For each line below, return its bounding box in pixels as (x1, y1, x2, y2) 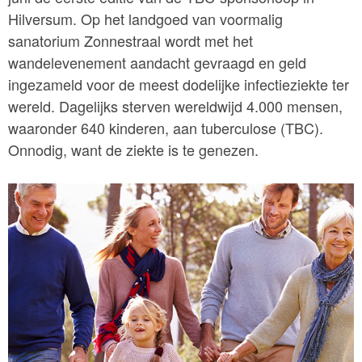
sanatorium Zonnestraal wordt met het (8, 29, 253, 51)
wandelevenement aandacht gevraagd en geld (8, 51, 306, 73)
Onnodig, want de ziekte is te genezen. (8, 138, 259, 160)
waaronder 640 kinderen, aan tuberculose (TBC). (8, 116, 323, 138)
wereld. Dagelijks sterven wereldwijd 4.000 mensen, (8, 95, 343, 116)
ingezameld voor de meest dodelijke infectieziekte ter (8, 73, 349, 95)
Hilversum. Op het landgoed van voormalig (8, 7, 283, 29)
